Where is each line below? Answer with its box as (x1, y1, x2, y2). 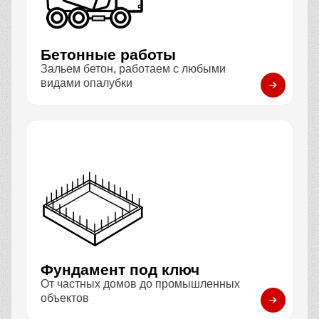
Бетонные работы (41, 46, 176, 63)
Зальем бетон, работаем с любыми (41, 63, 226, 75)
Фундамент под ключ (41, 261, 208, 278)
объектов (41, 292, 89, 304)
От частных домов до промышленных (41, 278, 240, 290)
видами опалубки (41, 77, 132, 89)
